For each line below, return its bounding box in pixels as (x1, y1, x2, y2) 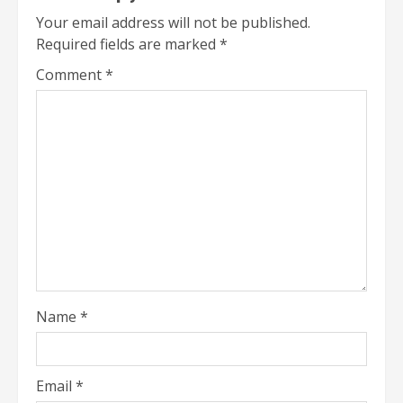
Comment (36, 64, 105, 85)
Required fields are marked (36, 33, 219, 54)
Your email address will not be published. (36, 12, 310, 32)
